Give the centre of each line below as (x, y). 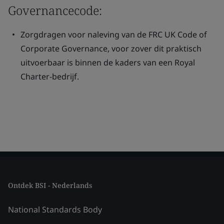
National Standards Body (55, 209)
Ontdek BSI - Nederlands (50, 185)
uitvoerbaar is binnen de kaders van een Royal (108, 62)
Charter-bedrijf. (50, 76)
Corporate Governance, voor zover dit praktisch (111, 48)
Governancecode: (55, 10)
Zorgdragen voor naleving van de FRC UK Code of (114, 34)
